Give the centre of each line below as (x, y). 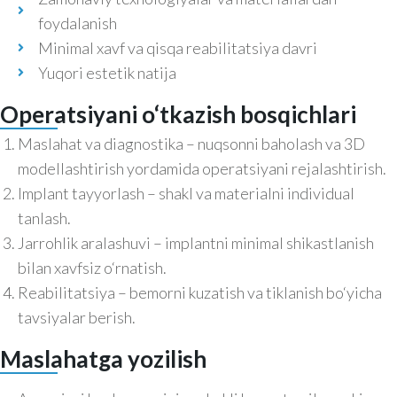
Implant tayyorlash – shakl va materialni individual (186, 194)
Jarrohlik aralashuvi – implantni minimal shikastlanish (196, 243)
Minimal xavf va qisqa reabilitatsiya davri (177, 48)
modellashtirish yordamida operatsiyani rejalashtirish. (202, 169)
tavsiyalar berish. (77, 318)
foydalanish (77, 23)
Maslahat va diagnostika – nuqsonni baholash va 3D (191, 144)
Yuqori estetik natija (107, 73)
